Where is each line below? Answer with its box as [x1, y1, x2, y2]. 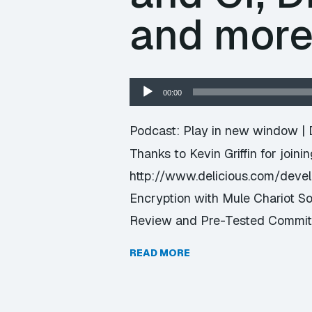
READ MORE [130, 247, 190, 259]
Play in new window [183, 123, 298, 139]
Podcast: [130, 123, 183, 139]
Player [129, 99, 164, 114]
